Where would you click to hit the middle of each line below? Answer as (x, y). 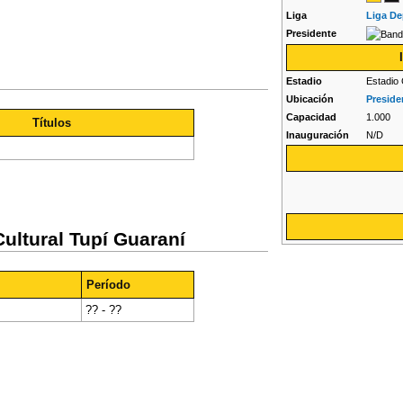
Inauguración (318, 135)
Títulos (52, 122)
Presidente (312, 34)
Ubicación (310, 99)
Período (108, 284)
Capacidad (312, 117)
